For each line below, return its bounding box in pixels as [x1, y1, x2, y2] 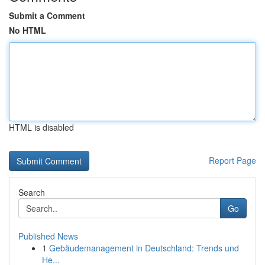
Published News [18, 230, 78, 242]
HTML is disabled [9, 121, 74, 133]
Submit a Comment [9, 9, 85, 21]
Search [18, 186, 45, 198]
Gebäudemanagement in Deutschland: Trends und [49, 242, 239, 254]
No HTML [9, 24, 46, 36]
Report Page [209, 154, 256, 166]
